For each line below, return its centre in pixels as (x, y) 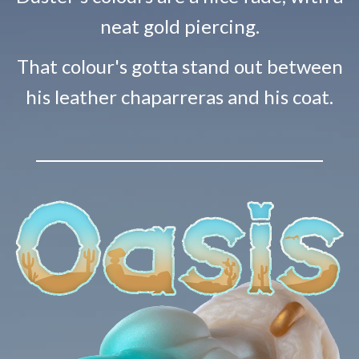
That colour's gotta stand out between (179, 66)
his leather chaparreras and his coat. (179, 96)
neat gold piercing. (179, 26)
